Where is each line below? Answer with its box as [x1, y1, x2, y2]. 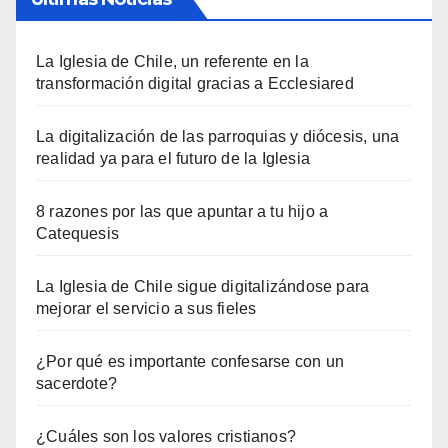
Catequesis [36, 224, 119, 242]
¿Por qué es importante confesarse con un [36, 352, 344, 370]
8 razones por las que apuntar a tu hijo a [36, 202, 329, 220]
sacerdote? [36, 374, 117, 392]
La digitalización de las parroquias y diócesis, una [36, 127, 400, 145]
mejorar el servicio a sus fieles [36, 299, 257, 317]
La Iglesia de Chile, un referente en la [36, 52, 309, 70]
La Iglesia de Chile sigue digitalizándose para [36, 277, 370, 295]
